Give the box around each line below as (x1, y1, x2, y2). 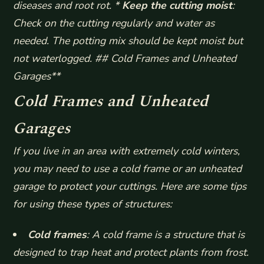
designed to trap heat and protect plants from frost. (13, 245, 249, 259)
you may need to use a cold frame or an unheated (13, 161, 242, 176)
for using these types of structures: (13, 197, 173, 212)
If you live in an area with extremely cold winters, (13, 144, 240, 159)
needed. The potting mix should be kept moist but (13, 34, 243, 48)
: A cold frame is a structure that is (86, 227, 245, 242)
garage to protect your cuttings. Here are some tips (13, 179, 247, 194)
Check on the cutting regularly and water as (13, 16, 215, 31)
